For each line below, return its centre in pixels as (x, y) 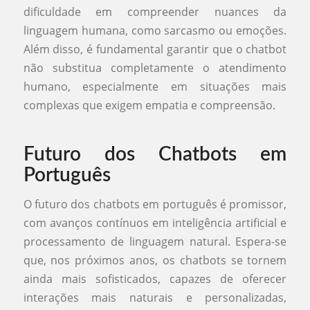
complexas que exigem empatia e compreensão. (149, 106)
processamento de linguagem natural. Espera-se (155, 241)
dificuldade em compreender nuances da (155, 12)
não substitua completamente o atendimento (155, 68)
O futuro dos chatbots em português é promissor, (155, 204)
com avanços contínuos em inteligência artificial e (155, 222)
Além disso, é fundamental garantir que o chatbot (155, 49)
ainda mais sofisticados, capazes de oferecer (155, 279)
